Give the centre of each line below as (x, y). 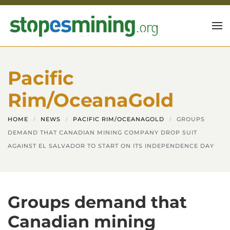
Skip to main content (58, 24)
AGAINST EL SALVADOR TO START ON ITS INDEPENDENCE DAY (111, 146)
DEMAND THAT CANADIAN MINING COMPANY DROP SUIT (102, 132)
